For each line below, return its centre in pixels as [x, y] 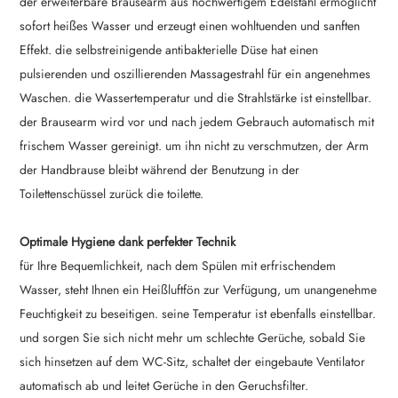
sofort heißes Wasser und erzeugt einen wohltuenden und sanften [190, 26]
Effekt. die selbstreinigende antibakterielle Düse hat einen [169, 50]
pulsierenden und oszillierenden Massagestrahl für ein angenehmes [195, 74]
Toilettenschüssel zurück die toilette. [112, 194]
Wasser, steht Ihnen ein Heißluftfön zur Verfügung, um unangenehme [199, 290]
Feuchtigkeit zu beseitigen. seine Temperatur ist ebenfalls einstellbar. [198, 314]
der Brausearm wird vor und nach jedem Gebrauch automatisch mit [197, 122]
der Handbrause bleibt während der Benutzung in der [160, 170]
